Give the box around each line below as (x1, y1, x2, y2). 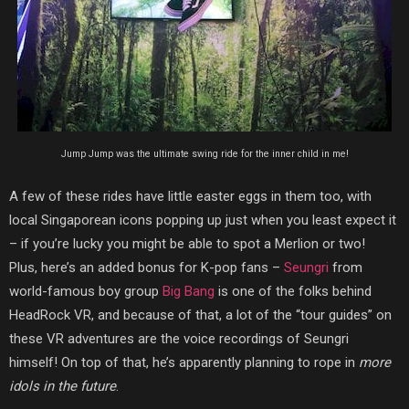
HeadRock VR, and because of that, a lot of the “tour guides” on (9, 306, 392, 323)
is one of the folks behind (215, 282, 372, 299)
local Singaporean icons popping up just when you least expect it (9, 211, 396, 228)
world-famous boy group (9, 282, 163, 299)
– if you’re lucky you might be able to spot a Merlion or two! (9, 235, 365, 252)
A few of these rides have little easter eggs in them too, (9, 187, 347, 204)
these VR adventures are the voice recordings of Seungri (9, 330, 349, 347)
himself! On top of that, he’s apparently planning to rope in (9, 353, 355, 371)
